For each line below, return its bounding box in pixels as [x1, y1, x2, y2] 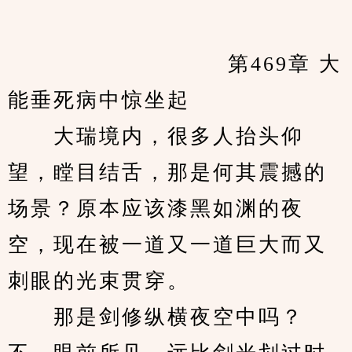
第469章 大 [8, 53, 102, 75]
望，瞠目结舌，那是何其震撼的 [8, 161, 327, 184]
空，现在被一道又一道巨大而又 [8, 233, 327, 256]
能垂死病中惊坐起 [8, 89, 190, 112]
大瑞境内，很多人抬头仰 [8, 125, 304, 148]
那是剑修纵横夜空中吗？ [8, 306, 304, 328]
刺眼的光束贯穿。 [8, 269, 190, 292]
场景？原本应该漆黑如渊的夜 [8, 197, 304, 220]
